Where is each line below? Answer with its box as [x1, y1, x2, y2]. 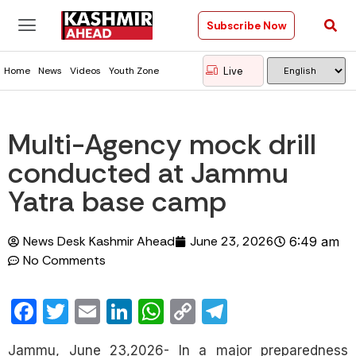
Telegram [227, 295, 334, 328]
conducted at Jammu [8, 154, 288, 192]
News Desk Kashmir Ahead [23, 233, 175, 250]
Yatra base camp [8, 183, 226, 220]
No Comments [23, 252, 106, 269]
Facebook [37, 295, 154, 328]
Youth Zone [109, 64, 159, 77]
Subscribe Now [206, 18, 286, 33]
